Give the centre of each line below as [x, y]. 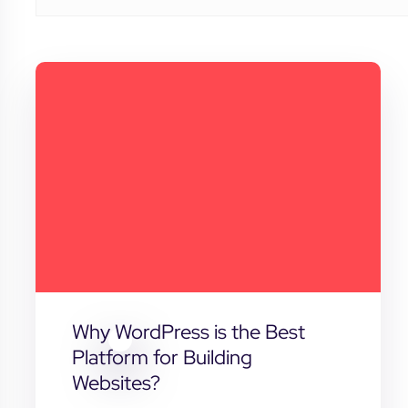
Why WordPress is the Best [188, 331]
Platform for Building [162, 357]
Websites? [116, 382]
